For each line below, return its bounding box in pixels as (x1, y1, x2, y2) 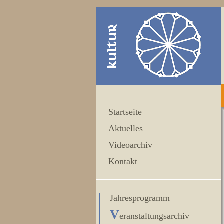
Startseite (108, 107, 142, 117)
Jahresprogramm (110, 193, 170, 203)
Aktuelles (108, 123, 143, 133)
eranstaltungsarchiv (119, 211, 189, 221)
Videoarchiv (108, 140, 152, 150)
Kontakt (108, 156, 137, 166)
